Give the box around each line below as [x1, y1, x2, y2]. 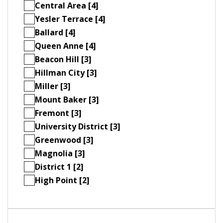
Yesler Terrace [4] [35, 13, 106, 25]
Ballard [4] [35, 27, 76, 38]
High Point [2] [35, 175, 90, 186]
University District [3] [35, 121, 120, 132]
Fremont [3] [35, 108, 82, 119]
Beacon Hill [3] [35, 54, 92, 65]
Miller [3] [35, 81, 71, 92]
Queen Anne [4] [35, 40, 96, 52]
